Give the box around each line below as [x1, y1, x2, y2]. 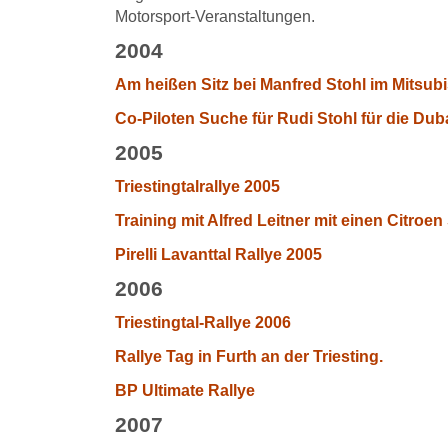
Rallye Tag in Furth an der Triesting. [115, 348, 383, 365]
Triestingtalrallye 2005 [115, 178, 280, 195]
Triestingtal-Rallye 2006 [115, 314, 291, 331]
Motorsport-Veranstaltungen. [115, 8, 315, 25]
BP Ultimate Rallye [115, 382, 255, 399]
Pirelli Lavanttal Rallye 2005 [115, 246, 322, 263]
